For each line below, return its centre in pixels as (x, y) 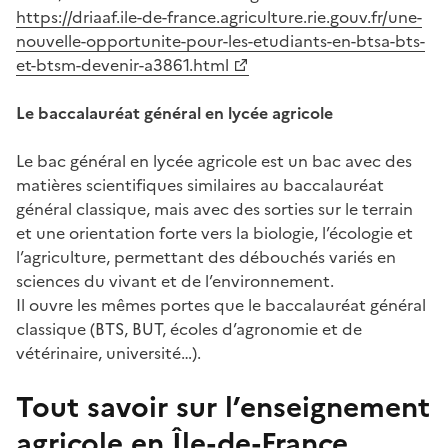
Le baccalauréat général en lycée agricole (174, 112)
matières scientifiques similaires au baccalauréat (200, 184)
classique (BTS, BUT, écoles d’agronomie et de (189, 328)
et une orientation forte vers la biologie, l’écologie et (214, 232)
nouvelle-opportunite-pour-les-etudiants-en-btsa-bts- (220, 40)
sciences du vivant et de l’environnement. (175, 280)
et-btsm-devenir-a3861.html (122, 64)
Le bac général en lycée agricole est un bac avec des (214, 160)
